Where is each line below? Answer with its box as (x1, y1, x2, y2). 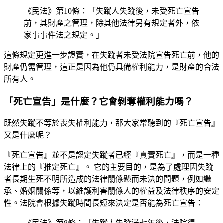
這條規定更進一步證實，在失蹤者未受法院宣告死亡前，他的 (4, 51, 219, 60)
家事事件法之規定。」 (24, 31, 104, 40)
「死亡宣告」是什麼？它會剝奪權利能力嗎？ (4, 96, 193, 107)
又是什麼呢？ (4, 130, 52, 139)
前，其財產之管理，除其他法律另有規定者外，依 (24, 19, 199, 28)
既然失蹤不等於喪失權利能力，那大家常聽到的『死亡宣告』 (4, 118, 219, 127)
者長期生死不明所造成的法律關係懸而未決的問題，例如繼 (4, 174, 211, 183)
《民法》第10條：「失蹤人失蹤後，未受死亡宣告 (24, 7, 199, 16)
